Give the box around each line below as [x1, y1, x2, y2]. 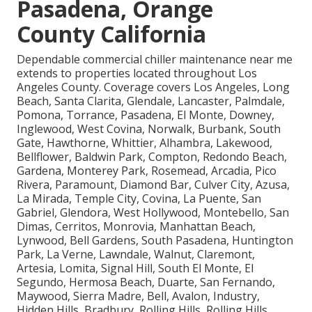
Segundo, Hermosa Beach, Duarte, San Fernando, [17, 274, 275, 290]
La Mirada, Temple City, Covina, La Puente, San [17, 190, 261, 206]
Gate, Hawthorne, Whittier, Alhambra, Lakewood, [17, 134, 272, 150]
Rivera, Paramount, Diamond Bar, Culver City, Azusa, [17, 176, 290, 192]
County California [17, 18, 206, 49]
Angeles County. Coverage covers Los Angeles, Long [17, 79, 290, 95]
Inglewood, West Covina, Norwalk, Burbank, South [17, 120, 281, 136]
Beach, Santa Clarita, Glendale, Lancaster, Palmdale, [17, 93, 285, 109]
